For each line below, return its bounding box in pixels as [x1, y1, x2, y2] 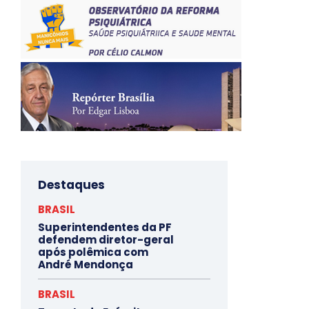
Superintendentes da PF [38, 219, 172, 235]
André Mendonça [38, 257, 133, 272]
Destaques [38, 176, 105, 193]
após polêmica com [38, 244, 148, 259]
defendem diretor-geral [38, 232, 174, 247]
